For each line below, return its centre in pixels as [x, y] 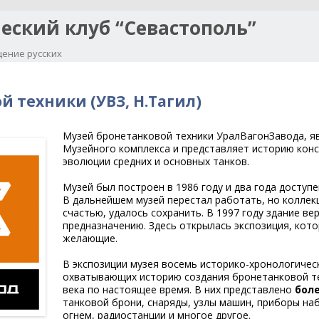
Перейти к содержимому [219, 67]
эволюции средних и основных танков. [156, 161]
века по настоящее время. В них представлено [179, 290]
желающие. [90, 239]
